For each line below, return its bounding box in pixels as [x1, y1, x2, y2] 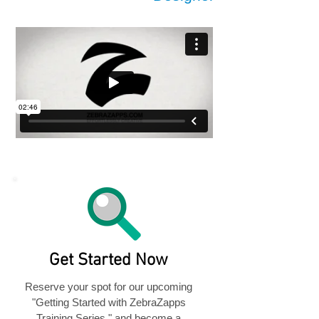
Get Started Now [49, 251, 168, 271]
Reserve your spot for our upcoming [25, 281, 192, 293]
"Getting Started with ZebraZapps [31, 296, 186, 308]
